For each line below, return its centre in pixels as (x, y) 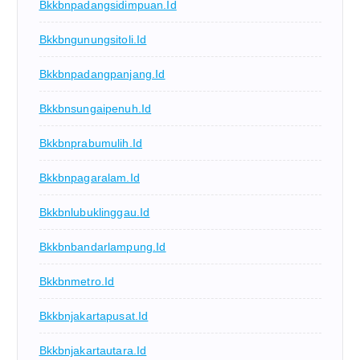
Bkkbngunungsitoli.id (93, 40)
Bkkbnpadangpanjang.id (102, 74)
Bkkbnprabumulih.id (91, 143)
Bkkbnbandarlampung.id (102, 247)
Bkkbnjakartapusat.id (94, 316)
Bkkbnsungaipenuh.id (95, 109)
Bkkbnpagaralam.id (89, 178)
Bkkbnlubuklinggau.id (94, 213)
